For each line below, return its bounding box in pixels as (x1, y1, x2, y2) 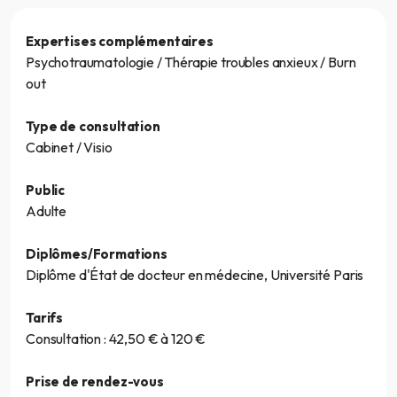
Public (26, 181, 66, 198)
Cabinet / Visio (26, 137, 113, 156)
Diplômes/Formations (26, 245, 167, 262)
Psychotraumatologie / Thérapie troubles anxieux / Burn (26, 52, 356, 71)
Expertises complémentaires (26, 32, 214, 50)
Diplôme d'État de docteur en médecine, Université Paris (26, 265, 364, 284)
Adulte (26, 201, 67, 220)
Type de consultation (26, 117, 160, 135)
